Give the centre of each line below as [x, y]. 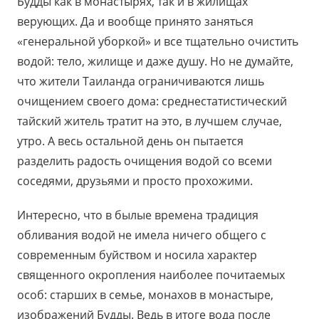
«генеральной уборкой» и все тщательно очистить [158, 42]
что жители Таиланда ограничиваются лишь [141, 82]
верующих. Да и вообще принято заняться [135, 22]
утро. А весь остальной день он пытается [130, 141]
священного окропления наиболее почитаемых [151, 275]
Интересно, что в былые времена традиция [138, 215]
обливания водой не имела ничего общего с [142, 235]
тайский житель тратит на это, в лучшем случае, [150, 121]
